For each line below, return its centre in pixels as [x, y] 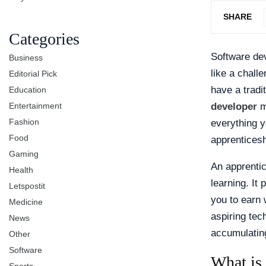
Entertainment [35, 106]
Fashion [24, 122]
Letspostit [27, 186]
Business [26, 58]
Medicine [26, 202]
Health [21, 170]
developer [234, 107]
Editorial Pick [33, 74]
